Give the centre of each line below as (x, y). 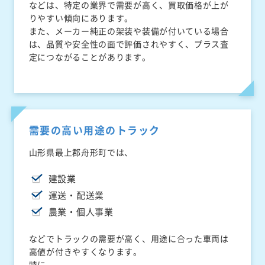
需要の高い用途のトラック (94, 130)
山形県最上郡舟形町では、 (81, 152)
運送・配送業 (76, 195)
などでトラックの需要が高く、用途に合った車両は (129, 239)
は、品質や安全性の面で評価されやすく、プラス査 (129, 44)
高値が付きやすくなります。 (85, 252)
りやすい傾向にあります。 (81, 18)
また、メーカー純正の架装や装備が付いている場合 (129, 31)
